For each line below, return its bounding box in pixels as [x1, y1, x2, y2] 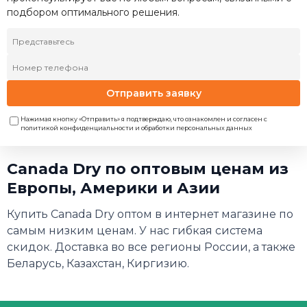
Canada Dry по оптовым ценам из [7, 160, 288, 178]
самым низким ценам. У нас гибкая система [7, 224, 262, 237]
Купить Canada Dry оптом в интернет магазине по [7, 208, 293, 221]
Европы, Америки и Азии [7, 179, 220, 197]
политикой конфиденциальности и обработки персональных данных [21, 124, 252, 132]
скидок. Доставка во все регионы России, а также [7, 241, 295, 254]
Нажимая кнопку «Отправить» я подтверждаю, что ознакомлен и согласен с [21, 115, 267, 123]
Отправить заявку [106, 86, 201, 99]
